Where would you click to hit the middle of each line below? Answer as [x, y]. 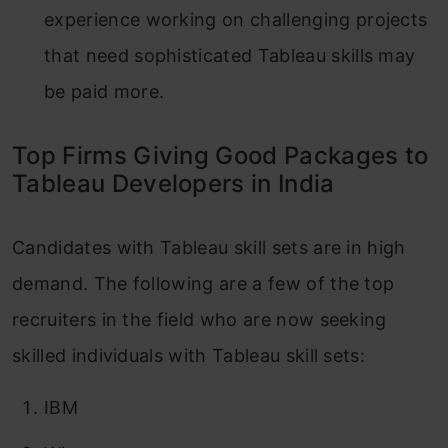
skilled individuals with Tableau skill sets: [189, 355]
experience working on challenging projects [236, 19]
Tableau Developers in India [173, 183]
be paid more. [104, 91]
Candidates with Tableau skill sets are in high [209, 247]
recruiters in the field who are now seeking [199, 319]
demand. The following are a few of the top [203, 283]
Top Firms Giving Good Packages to [220, 155]
